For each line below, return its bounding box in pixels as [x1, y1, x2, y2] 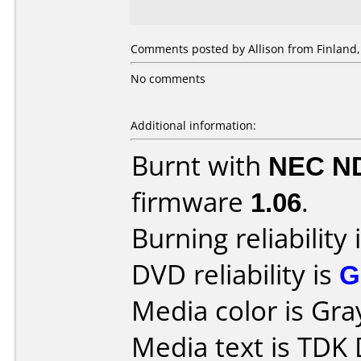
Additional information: [131, 118, 256, 133]
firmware [131, 184, 251, 220]
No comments [131, 71, 205, 86]
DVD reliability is [131, 256, 339, 293]
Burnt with [131, 147, 268, 184]
